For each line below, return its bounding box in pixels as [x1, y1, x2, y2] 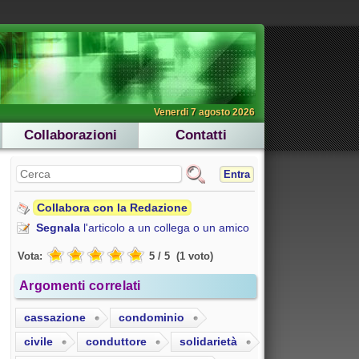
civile [24, 335, 53, 349]
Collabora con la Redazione [37, 201, 188, 214]
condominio [119, 311, 184, 325]
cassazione [24, 311, 86, 325]
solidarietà [179, 335, 237, 349]
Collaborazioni [23, 127, 117, 143]
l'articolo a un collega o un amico [80, 221, 249, 234]
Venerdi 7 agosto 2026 [154, 107, 255, 118]
